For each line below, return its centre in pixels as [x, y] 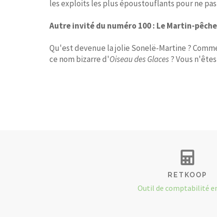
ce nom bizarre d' [79, 59]
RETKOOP [187, 175]
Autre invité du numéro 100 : [102, 26]
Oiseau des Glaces [139, 59]
